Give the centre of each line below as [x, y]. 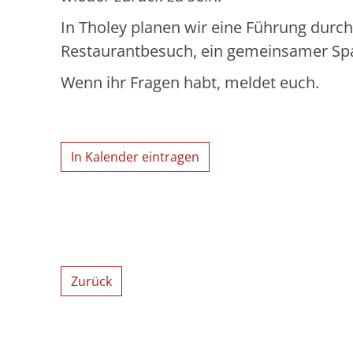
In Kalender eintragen [135, 156]
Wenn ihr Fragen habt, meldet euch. [192, 82]
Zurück [91, 281]
